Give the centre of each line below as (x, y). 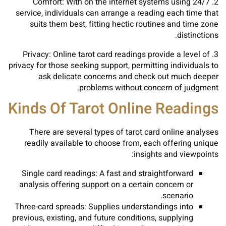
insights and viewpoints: (176, 154)
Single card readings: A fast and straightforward (107, 174)
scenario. (178, 196)
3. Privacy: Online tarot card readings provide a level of (116, 54)
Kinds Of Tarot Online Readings (113, 109)
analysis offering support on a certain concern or (106, 185)
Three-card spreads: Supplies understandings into (104, 207)
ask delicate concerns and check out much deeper (128, 77)
